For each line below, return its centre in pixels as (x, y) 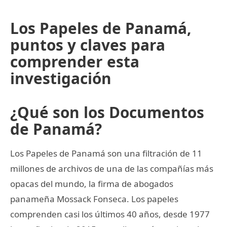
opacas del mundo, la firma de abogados (92, 183)
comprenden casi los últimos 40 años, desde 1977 (110, 214)
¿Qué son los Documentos (107, 112)
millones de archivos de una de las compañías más (112, 168)
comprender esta (75, 61)
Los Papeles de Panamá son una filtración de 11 (106, 153)
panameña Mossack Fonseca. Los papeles (94, 199)
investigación (61, 78)
